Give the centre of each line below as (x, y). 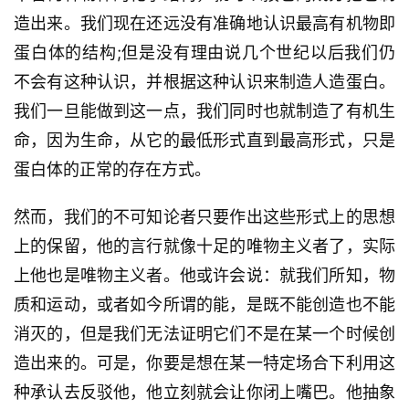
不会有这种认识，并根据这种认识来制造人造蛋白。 (204, 82)
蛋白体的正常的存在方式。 (112, 170)
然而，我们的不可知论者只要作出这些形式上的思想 (204, 217)
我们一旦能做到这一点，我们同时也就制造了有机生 (204, 111)
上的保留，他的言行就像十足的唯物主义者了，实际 (204, 246)
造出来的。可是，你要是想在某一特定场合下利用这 (204, 363)
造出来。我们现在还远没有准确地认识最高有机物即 (204, 24)
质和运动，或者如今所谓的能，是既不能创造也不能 (204, 305)
